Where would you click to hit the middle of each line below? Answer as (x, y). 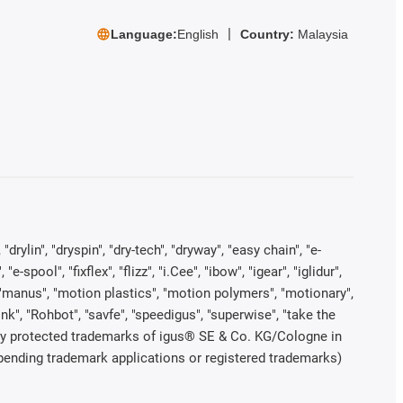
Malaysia (323, 34)
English (198, 34)
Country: (269, 34)
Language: (144, 34)
